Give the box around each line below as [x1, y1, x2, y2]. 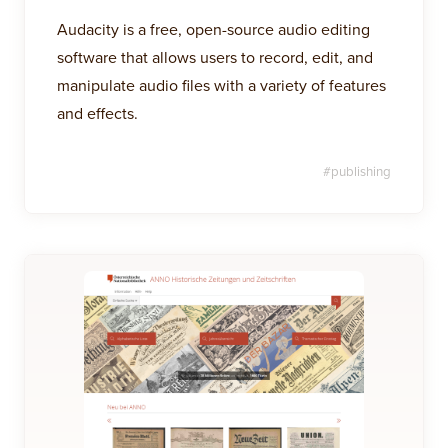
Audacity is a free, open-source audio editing [57, 18, 370, 40]
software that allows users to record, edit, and [57, 46, 373, 68]
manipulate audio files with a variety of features [57, 74, 386, 96]
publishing [331, 162, 391, 180]
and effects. [57, 102, 138, 124]
